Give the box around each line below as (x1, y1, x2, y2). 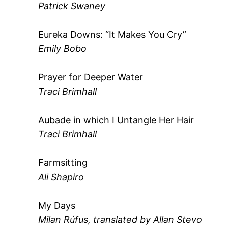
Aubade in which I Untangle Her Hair (38, 114, 194, 125)
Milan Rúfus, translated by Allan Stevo (38, 214, 203, 225)
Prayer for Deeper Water (38, 71, 144, 82)
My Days (38, 199, 76, 211)
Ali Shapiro (38, 171, 84, 182)
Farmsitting (38, 157, 88, 168)
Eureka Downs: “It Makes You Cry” (38, 28, 187, 40)
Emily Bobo (38, 43, 87, 54)
